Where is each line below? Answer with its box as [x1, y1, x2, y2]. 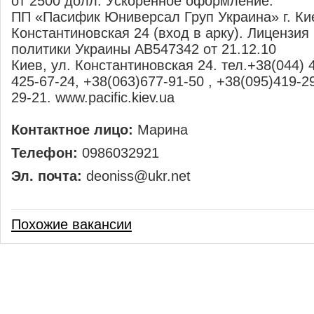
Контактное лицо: [11, 122, 133, 137]
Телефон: [11, 145, 78, 161]
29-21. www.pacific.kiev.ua [11, 90, 175, 105]
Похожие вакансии [11, 217, 132, 232]
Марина [133, 122, 188, 137]
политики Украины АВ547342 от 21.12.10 [11, 41, 276, 57]
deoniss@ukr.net [82, 168, 191, 184]
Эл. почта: [11, 168, 82, 184]
